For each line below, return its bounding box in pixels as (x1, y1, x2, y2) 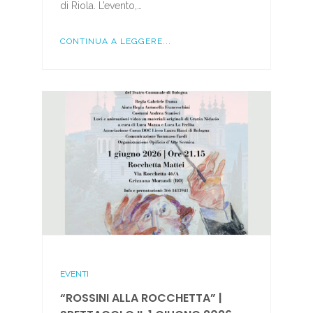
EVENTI (59, 268, 89, 279)
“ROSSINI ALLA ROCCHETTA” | (59, 289, 222, 306)
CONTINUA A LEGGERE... (59, 36, 171, 47)
